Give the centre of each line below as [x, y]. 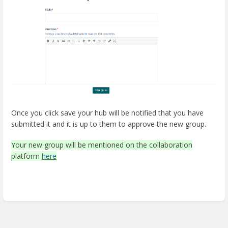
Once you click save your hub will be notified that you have [107, 113]
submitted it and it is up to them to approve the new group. [109, 124]
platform [26, 156]
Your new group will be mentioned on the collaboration [102, 145]
